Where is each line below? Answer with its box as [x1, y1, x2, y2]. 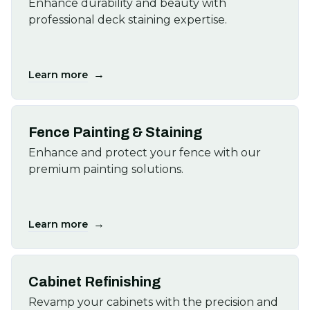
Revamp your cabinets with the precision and [28, 295, 278, 309]
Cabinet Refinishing [28, 274, 161, 289]
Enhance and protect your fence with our [28, 146, 261, 159]
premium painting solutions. [28, 163, 183, 176]
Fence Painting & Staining [28, 125, 202, 140]
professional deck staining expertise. [28, 13, 227, 26]
